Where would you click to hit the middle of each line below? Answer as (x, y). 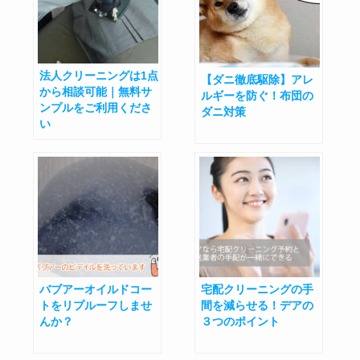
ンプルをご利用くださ (96, 108)
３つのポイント (240, 322)
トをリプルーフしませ (96, 306)
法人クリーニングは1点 (99, 76)
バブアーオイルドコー (96, 290)
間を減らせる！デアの (257, 306)
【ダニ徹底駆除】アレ (257, 80)
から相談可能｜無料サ (96, 92)
